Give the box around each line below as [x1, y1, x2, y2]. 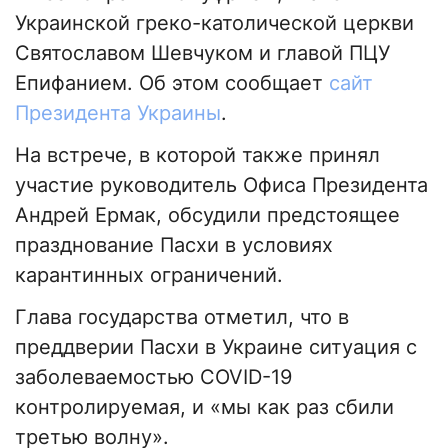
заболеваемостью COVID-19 [15, 365, 292, 390]
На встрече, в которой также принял [15, 143, 380, 168]
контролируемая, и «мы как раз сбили [15, 395, 394, 420]
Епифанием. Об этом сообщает [15, 71, 329, 96]
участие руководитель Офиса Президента [15, 173, 428, 198]
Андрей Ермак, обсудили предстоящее [15, 203, 400, 228]
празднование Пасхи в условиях [15, 233, 333, 258]
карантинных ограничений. [15, 263, 283, 288]
